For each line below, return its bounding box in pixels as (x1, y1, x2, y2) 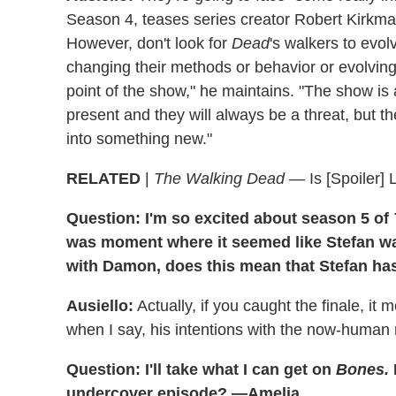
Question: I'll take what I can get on (66, 361, 336, 379)
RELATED (66, 170, 141, 188)
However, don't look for (66, 34, 232, 53)
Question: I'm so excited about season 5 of (66, 209, 393, 228)
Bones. (336, 361, 389, 379)
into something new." (66, 130, 212, 148)
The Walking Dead (154, 170, 285, 188)
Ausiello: (66, 297, 133, 316)
